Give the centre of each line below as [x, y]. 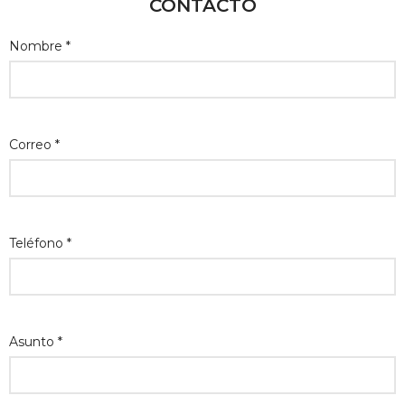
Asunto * [36, 342]
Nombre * [40, 46]
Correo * [34, 145]
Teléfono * [40, 243]
